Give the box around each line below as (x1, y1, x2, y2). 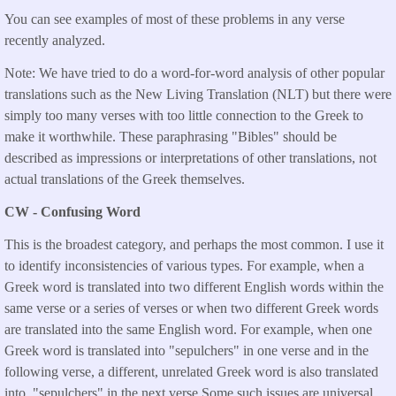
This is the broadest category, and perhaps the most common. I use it (4, 236, 384, 252)
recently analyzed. (4, 33, 105, 49)
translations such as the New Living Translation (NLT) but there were (4, 87, 392, 103)
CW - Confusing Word (4, 203, 141, 219)
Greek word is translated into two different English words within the (4, 278, 384, 294)
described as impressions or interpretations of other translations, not (4, 150, 377, 166)
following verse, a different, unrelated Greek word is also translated (4, 363, 378, 379)
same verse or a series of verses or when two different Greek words (4, 300, 378, 316)
